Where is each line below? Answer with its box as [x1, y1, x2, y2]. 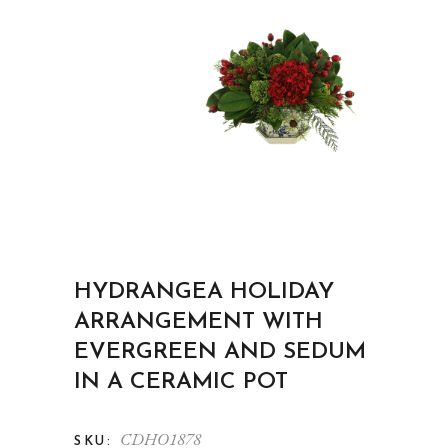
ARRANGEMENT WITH [74, 310, 323, 334]
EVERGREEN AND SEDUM [74, 340, 366, 364]
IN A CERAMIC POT [74, 370, 288, 394]
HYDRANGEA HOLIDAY [74, 280, 334, 304]
